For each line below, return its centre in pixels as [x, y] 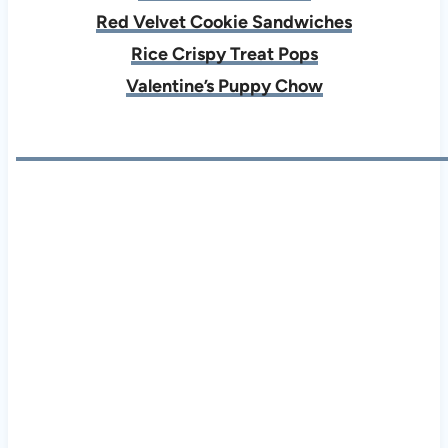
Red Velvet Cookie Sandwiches [224, 21]
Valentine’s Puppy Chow [224, 85]
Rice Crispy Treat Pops [224, 53]
